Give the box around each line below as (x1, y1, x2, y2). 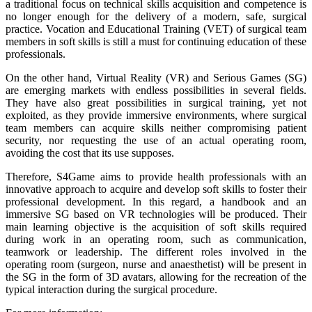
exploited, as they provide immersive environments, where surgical (6, 109, 306, 122)
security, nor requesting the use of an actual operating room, (6, 134, 306, 147)
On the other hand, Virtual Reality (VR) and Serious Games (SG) (6, 72, 306, 84)
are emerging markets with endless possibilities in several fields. (6, 84, 306, 97)
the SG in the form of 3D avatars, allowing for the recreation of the (6, 271, 306, 283)
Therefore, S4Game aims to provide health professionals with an (6, 171, 306, 183)
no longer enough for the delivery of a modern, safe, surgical (6, 10, 306, 23)
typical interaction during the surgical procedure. (6, 283, 217, 296)
